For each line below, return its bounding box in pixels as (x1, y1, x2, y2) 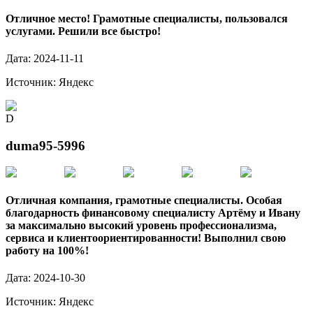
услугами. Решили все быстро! (6, 24, 161, 37)
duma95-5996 (6, 138, 85, 153)
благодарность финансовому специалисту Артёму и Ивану (6, 206, 300, 219)
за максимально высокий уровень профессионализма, (6, 219, 277, 231)
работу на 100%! (6, 244, 89, 256)
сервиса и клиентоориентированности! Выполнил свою (6, 231, 286, 244)
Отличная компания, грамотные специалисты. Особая (6, 194, 282, 206)
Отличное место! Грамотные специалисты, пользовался (6, 12, 288, 24)
